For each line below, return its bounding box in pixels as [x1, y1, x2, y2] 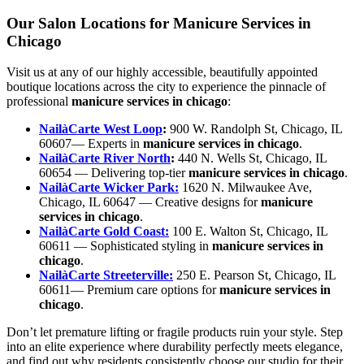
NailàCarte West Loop [39, 122, 162, 136]
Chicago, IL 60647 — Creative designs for [39, 195, 261, 210]
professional [6, 94, 71, 109]
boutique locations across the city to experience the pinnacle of [6, 80, 326, 94]
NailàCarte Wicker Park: [39, 180, 179, 195]
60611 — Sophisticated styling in [39, 239, 212, 253]
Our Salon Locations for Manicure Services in [6, 14, 311, 32]
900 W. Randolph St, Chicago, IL [167, 122, 342, 136]
